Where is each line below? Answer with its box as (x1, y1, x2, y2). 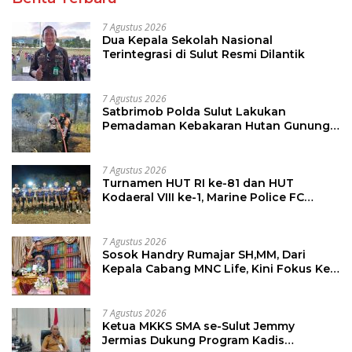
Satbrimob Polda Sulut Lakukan (102, 104, 286, 119)
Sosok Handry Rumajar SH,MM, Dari (102, 247, 306, 262)
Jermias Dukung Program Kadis (102, 333, 284, 348)
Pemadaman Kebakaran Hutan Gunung (102, 119, 330, 134)
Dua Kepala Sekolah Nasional (102, 33, 273, 48)
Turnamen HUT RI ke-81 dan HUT (102, 176, 294, 191)
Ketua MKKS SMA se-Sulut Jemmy (102, 319, 295, 334)
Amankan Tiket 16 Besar (102, 204, 242, 219)
